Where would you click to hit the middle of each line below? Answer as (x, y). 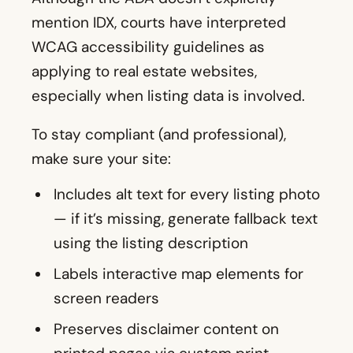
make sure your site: (101, 159)
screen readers (106, 299)
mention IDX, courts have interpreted (159, 23)
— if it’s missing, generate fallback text (186, 219)
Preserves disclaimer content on (166, 329)
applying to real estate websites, (144, 72)
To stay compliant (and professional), (159, 135)
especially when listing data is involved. (168, 96)
